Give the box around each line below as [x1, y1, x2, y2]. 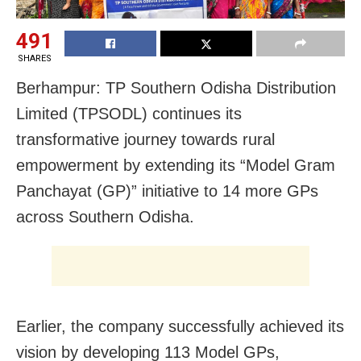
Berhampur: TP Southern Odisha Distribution [16, 78, 336, 97]
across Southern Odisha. [16, 207, 194, 226]
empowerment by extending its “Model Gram [16, 156, 335, 174]
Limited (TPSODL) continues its [16, 104, 242, 122]
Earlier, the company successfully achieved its [16, 317, 344, 335]
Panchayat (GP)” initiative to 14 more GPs [16, 181, 318, 200]
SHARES [17, 52, 52, 64]
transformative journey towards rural [16, 130, 275, 148]
